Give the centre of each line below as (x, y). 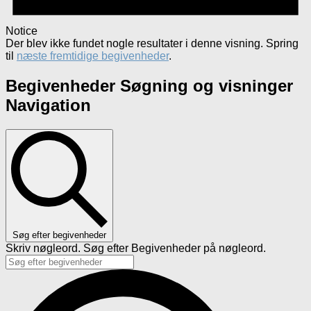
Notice (22, 31)
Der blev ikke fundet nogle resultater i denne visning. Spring (152, 44)
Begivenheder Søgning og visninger (149, 86)
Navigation (48, 106)
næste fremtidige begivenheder (93, 56)
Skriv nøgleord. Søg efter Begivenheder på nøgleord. (136, 248)
